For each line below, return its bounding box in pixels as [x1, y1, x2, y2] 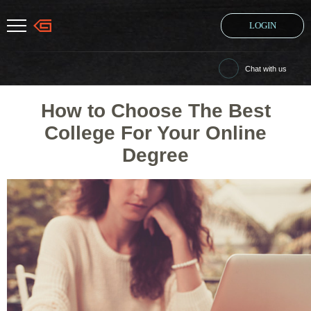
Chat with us [245, 65, 287, 73]
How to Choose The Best [40, 100, 271, 121]
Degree [122, 144, 189, 166]
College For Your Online [44, 122, 267, 144]
